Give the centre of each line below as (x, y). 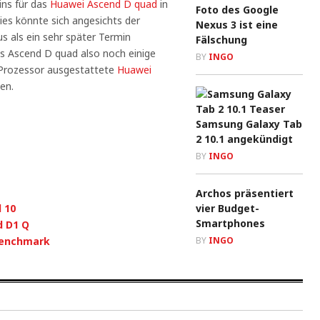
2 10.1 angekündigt (244, 139)
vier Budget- (227, 208)
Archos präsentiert (245, 193)
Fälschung (221, 40)
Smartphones (230, 223)
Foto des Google (237, 10)
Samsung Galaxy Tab (249, 124)
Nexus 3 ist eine (237, 25)
